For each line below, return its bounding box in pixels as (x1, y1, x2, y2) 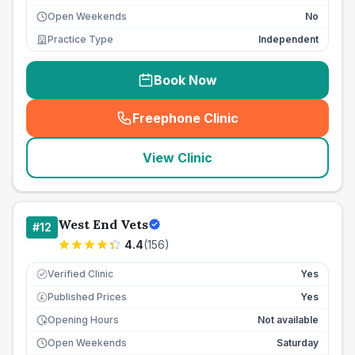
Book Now (154, 72, 217, 88)
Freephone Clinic (132, 110, 239, 126)
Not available (258, 314, 319, 326)
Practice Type (48, 33, 113, 45)
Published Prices (48, 291, 127, 303)
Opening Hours (48, 314, 119, 326)
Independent (258, 33, 319, 45)
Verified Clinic (48, 268, 113, 280)
